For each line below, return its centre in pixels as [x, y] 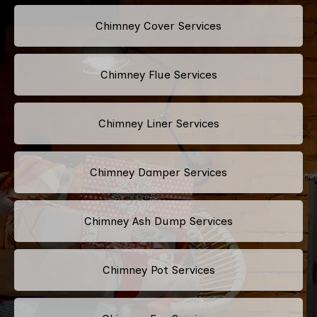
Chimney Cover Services [158, 25]
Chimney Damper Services [158, 172]
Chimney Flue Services [158, 74]
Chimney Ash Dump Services [158, 221]
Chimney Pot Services [158, 270]
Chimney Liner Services [158, 123]
